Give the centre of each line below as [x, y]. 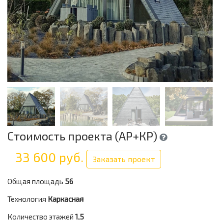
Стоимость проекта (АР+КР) [83, 136]
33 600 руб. [51, 157]
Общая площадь [35, 181]
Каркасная [66, 199]
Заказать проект [124, 159]
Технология [27, 199]
